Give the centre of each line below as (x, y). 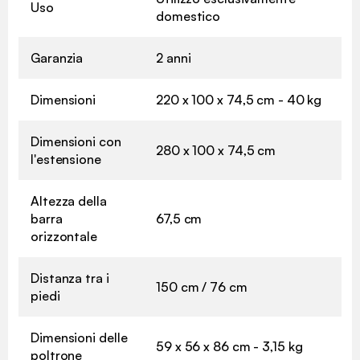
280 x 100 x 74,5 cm (216, 151)
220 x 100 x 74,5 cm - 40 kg (239, 100)
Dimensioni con (76, 142)
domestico (188, 16)
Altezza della (69, 201)
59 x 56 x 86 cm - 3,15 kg (229, 347)
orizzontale (64, 237)
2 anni (174, 58)
